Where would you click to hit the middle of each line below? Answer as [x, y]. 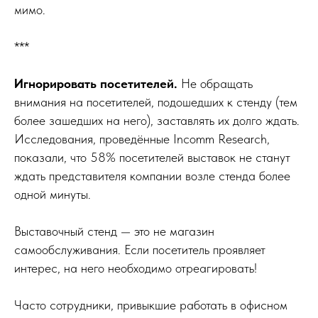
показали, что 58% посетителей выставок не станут [152, 157]
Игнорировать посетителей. [98, 83]
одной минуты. [53, 194]
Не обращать [217, 83]
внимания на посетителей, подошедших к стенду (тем [156, 102]
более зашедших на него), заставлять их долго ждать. [157, 120]
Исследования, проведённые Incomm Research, [142, 138]
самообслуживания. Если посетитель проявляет [140, 249]
